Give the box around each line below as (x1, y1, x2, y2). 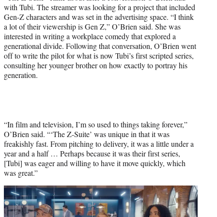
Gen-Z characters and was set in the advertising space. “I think (4, 12, 194, 22)
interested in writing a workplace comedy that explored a (4, 31, 176, 42)
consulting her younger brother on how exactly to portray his (4, 60, 187, 71)
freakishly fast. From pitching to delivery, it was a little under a (4, 139, 194, 149)
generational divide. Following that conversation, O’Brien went (4, 41, 196, 51)
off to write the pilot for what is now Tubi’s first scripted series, (4, 50, 194, 61)
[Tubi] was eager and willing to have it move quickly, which (4, 158, 186, 169)
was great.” (4, 168, 38, 178)
